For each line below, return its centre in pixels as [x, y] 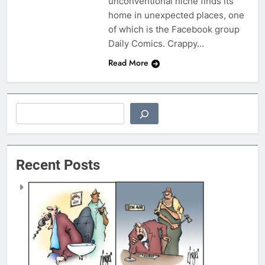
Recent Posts [58, 165]
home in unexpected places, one [176, 15]
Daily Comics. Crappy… [156, 44]
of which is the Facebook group [174, 30]
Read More [128, 63]
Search [32, 111]
